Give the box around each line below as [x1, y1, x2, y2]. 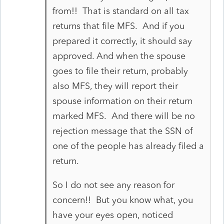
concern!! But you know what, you [52, 194, 193, 205]
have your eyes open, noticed [52, 209, 173, 220]
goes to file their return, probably [52, 65, 188, 76]
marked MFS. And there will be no [52, 110, 195, 121]
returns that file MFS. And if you [52, 20, 184, 31]
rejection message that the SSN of [52, 125, 192, 136]
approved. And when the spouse [52, 50, 185, 61]
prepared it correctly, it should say [52, 35, 192, 46]
